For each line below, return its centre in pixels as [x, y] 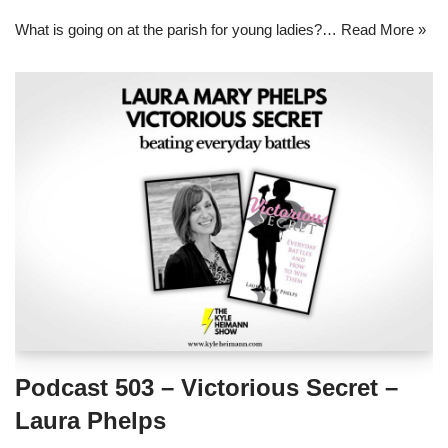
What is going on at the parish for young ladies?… [178, 30]
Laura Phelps [90, 420]
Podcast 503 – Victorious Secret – [206, 387]
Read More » [383, 30]
